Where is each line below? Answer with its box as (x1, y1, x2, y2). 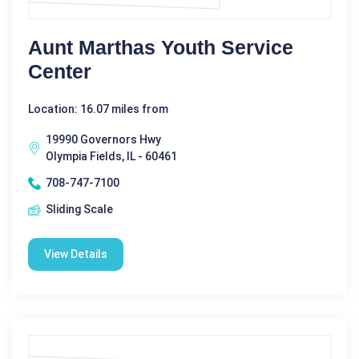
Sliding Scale (46, 203, 113, 216)
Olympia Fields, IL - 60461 (46, 150, 177, 163)
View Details (44, 248, 107, 261)
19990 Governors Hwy (46, 133, 161, 147)
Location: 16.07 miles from (28, 103, 168, 116)
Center (28, 60, 91, 83)
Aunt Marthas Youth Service (28, 36, 293, 59)
